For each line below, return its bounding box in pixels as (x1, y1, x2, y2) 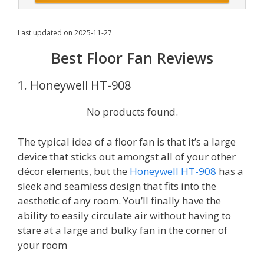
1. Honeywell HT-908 (18, 77, 131, 93)
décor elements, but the (18, 164, 130, 178)
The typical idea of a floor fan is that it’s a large (18, 134, 236, 148)
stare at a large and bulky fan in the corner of (18, 223, 227, 237)
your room (18, 237, 67, 252)
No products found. (86, 105, 178, 118)
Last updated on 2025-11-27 (18, 28, 112, 38)
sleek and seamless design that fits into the (18, 179, 216, 193)
